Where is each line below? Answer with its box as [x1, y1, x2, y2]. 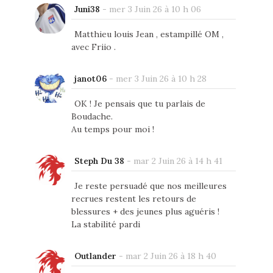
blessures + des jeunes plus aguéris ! [71, 206, 219, 218]
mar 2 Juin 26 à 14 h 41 [133, 155, 222, 167]
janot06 [74, 73, 107, 85]
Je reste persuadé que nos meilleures [74, 180, 227, 192]
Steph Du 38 [74, 155, 124, 167]
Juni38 [74, 4, 100, 15]
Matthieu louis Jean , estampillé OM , [74, 29, 224, 40]
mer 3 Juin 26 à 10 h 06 [108, 4, 201, 15]
